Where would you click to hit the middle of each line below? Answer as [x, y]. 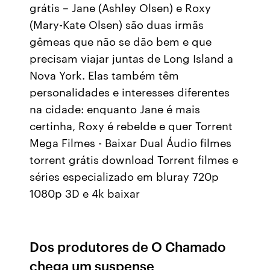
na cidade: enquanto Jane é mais [115, 108]
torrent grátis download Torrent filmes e [134, 159]
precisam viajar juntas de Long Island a [132, 58]
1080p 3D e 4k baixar [85, 193]
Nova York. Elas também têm [105, 75]
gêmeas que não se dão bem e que [121, 41]
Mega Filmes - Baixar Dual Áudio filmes [131, 142]
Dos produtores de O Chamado [128, 246]
